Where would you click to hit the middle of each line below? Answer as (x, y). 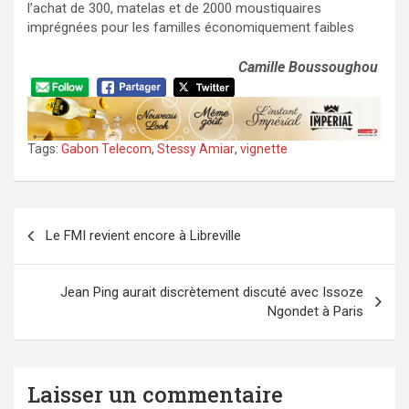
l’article (55, 280)
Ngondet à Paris (315, 312)
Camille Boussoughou (310, 68)
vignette (264, 149)
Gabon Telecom (106, 149)
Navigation (76, 222)
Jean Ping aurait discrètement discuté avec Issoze (212, 293)
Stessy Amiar (196, 149)
